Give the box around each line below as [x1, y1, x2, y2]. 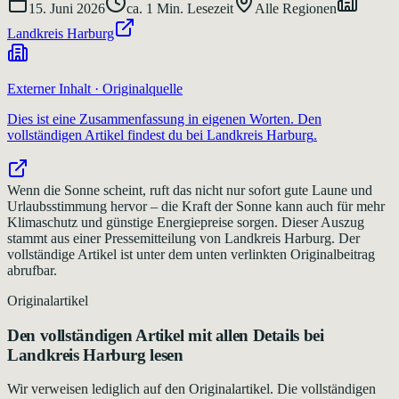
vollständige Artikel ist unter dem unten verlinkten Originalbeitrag [7, 246, 375, 262]
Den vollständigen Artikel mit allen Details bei [7, 325, 324, 345]
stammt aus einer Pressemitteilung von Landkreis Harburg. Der [7, 230, 360, 246]
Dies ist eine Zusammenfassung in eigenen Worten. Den [7, 110, 322, 126]
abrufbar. [7, 262, 57, 278]
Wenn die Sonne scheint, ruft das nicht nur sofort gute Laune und [7, 182, 372, 198]
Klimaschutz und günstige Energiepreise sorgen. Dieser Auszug [7, 214, 364, 230]
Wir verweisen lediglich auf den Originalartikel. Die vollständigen [7, 381, 376, 397]
